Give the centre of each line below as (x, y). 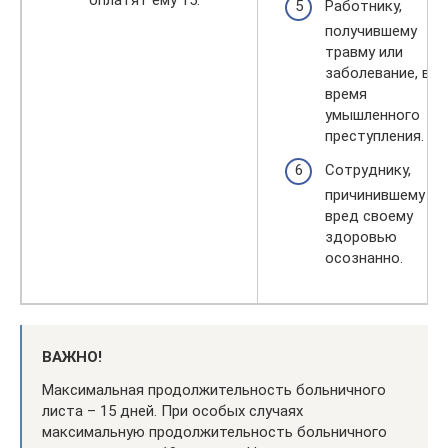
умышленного (372, 115)
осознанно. (364, 257)
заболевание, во (382, 73)
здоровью (361, 236)
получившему (371, 31)
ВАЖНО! (72, 356)
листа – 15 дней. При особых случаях (172, 410)
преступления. (374, 136)
